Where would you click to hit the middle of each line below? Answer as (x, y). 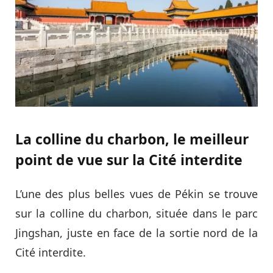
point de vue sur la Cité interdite (129, 159)
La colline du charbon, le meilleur (132, 139)
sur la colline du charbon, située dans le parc (136, 213)
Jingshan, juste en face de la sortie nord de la (136, 232)
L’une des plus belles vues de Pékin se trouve (136, 193)
